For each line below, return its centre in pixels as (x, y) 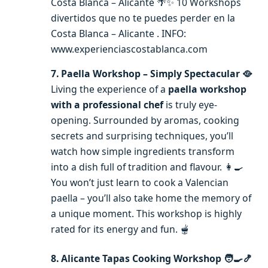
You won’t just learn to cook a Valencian (140, 183)
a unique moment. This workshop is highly (146, 214)
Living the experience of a (109, 89)
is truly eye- (190, 105)
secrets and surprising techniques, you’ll (142, 136)
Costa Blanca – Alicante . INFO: (118, 34)
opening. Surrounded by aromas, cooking (145, 121)
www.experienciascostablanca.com (129, 49)
